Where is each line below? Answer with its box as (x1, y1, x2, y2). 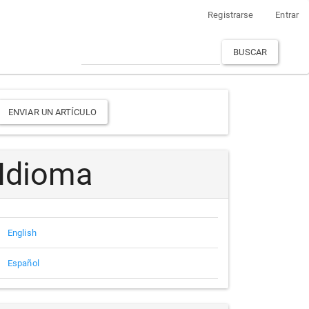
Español (8, 257, 39, 268)
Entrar (275, 10, 299, 20)
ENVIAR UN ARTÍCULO (8, 107, 97, 117)
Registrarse (208, 10, 254, 20)
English (8, 227, 37, 238)
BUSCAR (233, 46, 267, 57)
